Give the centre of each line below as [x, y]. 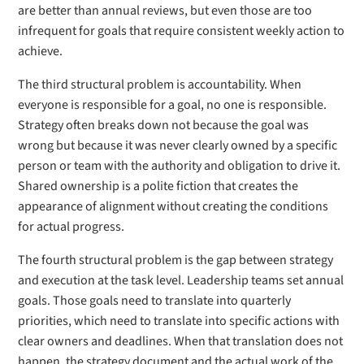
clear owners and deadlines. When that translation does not [181, 341]
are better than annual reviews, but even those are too [165, 11]
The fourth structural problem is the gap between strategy [176, 260]
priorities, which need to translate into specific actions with [179, 321]
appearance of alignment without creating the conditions [173, 206]
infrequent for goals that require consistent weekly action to [182, 31]
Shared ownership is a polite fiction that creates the [158, 186]
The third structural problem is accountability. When [160, 84]
